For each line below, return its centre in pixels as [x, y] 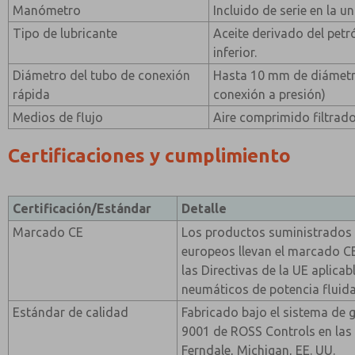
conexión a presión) [270, 94]
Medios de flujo [58, 117]
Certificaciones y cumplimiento [149, 156]
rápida [32, 94]
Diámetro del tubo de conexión [102, 75]
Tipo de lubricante [65, 33]
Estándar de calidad [71, 312]
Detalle [204, 208]
